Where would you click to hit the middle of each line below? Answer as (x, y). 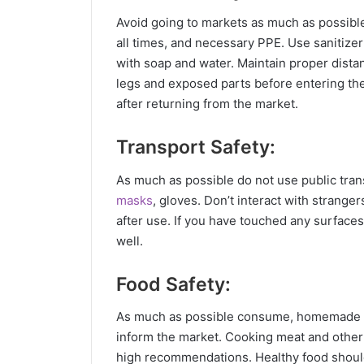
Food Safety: (173, 284)
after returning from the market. (209, 104)
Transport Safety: (196, 147)
